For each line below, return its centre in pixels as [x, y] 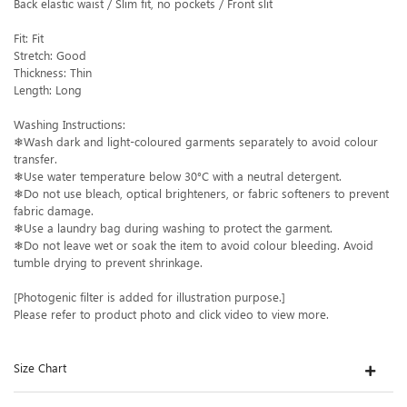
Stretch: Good [50, 56]
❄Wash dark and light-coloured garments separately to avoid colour [196, 142]
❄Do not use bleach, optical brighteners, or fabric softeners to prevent [201, 194]
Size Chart [40, 368]
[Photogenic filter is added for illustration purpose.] [149, 298]
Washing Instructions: [69, 125]
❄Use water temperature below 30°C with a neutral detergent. [178, 177]
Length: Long [48, 90]
